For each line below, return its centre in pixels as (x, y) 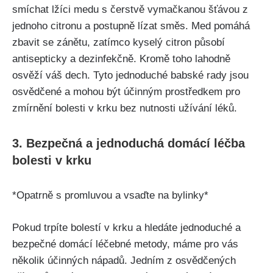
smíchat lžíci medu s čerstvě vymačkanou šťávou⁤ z (130, 10)
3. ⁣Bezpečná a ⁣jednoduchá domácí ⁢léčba (129, 144)
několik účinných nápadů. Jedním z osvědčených (124, 260)
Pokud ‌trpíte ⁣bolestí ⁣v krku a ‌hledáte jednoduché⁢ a (126, 227)
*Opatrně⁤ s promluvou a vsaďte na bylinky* (110, 196)
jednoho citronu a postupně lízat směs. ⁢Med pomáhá (131, 26)
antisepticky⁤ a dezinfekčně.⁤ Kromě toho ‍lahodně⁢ (121, 59)
